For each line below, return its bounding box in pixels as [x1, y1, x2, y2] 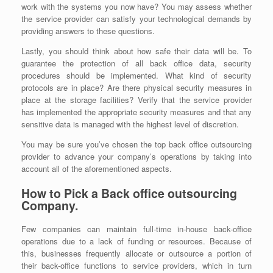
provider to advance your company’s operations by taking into [21, 151, 252, 163]
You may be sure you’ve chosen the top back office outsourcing [21, 138, 252, 151]
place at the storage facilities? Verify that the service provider [21, 94, 252, 106]
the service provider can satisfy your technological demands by [21, 13, 252, 25]
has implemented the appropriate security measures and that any [21, 106, 252, 118]
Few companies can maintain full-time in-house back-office [21, 223, 252, 235]
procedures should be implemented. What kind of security [21, 69, 252, 82]
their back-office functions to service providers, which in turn [21, 260, 252, 272]
